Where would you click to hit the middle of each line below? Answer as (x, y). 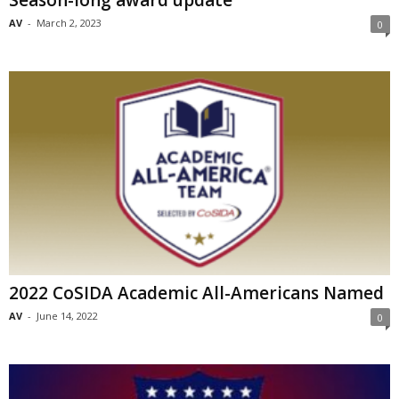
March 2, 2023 (69, 23)
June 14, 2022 (67, 315)
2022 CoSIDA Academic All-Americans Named (196, 293)
